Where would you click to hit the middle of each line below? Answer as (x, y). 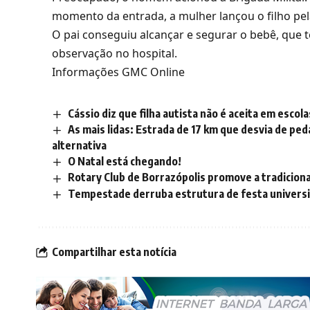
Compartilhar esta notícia (114, 252)
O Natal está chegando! (124, 162)
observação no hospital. (115, 54)
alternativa (80, 146)
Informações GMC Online (119, 72)
